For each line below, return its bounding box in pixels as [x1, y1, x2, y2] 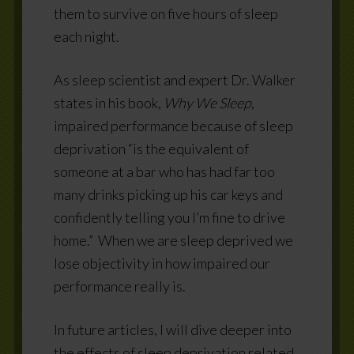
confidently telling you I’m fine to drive [53, 208, 285, 226]
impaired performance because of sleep [53, 116, 293, 134]
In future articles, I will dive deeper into [53, 320, 292, 338]
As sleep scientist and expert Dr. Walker [53, 70, 296, 88]
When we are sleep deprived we [97, 231, 293, 249]
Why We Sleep [163, 93, 251, 111]
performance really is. [53, 277, 186, 295]
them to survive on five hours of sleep [53, 4, 278, 22]
